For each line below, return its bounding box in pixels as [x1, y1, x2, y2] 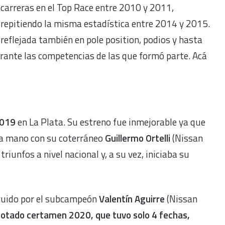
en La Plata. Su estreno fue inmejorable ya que [16, 115, 205, 129]
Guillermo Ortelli [105, 131, 172, 145]
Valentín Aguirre [99, 191, 167, 206]
